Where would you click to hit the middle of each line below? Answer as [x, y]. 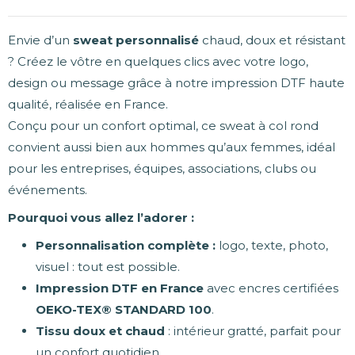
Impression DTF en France [120, 288]
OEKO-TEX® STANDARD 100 [124, 310]
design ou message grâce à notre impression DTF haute [176, 83]
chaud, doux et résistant [272, 40]
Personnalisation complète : [126, 246]
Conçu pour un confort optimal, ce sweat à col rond [163, 126]
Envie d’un [40, 40]
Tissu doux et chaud [100, 331]
